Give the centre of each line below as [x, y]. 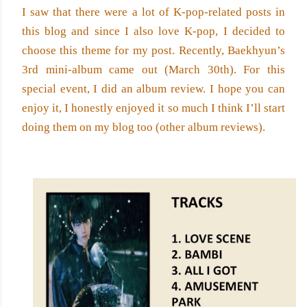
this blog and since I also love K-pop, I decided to [153, 31]
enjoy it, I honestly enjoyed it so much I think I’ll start [153, 108]
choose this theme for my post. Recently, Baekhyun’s [153, 50]
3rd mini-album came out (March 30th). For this [153, 70]
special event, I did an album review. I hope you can [153, 89]
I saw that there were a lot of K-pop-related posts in [153, 12]
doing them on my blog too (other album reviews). [144, 127]
